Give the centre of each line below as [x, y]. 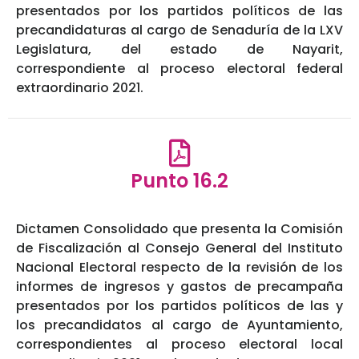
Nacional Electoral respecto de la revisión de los [179, 268]
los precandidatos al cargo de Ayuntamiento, [179, 325]
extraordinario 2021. [80, 88]
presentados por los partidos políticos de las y [179, 306]
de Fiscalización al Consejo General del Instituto [179, 248]
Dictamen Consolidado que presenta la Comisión [179, 229]
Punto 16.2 [179, 181]
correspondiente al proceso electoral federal [179, 69]
